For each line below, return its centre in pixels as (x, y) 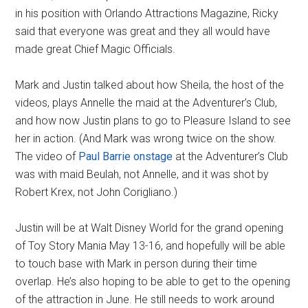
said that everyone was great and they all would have (143, 31)
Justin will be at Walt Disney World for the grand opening (150, 228)
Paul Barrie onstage (126, 156)
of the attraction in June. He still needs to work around (145, 299)
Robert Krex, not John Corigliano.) (97, 192)
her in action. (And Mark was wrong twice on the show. (146, 139)
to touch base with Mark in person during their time (136, 264)
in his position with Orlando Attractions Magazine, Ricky (147, 13)
